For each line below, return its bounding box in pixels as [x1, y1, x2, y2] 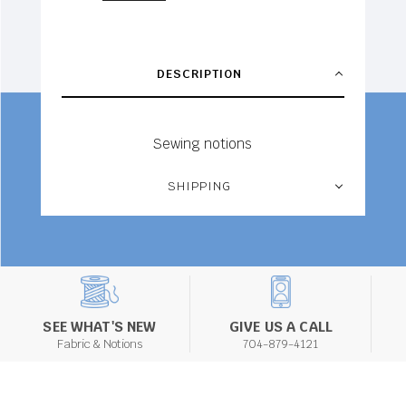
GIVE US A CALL [228, 318, 333, 336]
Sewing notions [153, 134, 253, 152]
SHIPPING [168, 178, 232, 194]
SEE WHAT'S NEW [43, 318, 157, 336]
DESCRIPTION [157, 65, 243, 82]
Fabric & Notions [56, 336, 142, 353]
